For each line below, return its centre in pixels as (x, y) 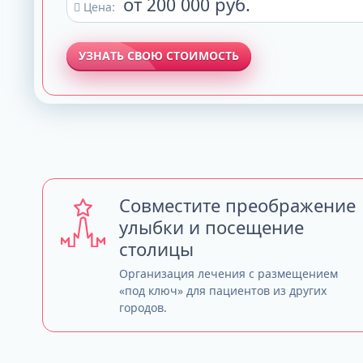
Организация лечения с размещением (228, 274)
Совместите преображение (237, 205)
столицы (156, 249)
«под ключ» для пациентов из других (223, 291)
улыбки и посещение (211, 227)
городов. (143, 308)
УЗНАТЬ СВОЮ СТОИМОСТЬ (159, 55)
